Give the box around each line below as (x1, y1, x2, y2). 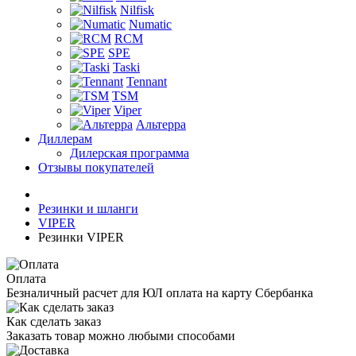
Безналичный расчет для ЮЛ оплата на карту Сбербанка (6, 285, 313, 300)
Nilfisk (120, 2, 154, 17)
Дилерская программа (70, 145, 189, 160)
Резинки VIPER (38, 230, 124, 244)
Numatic (129, 17, 172, 31)
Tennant (126, 74, 167, 88)
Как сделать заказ (6, 314, 101, 328)
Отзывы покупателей (38, 160, 154, 174)
